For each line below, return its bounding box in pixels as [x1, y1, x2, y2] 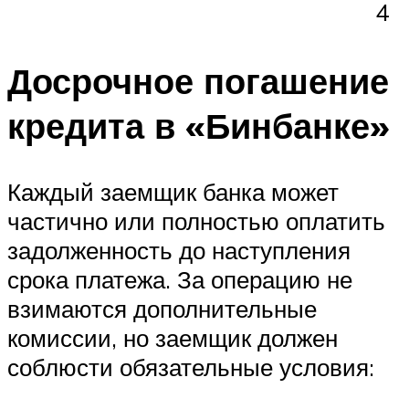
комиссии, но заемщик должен [7, 322, 338, 352]
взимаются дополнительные [7, 293, 317, 323]
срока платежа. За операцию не [7, 264, 352, 294]
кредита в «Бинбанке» [7, 103, 390, 149]
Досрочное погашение [7, 58, 389, 104]
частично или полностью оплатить [7, 205, 385, 236]
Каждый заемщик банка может [7, 176, 339, 206]
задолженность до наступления [7, 235, 351, 265]
